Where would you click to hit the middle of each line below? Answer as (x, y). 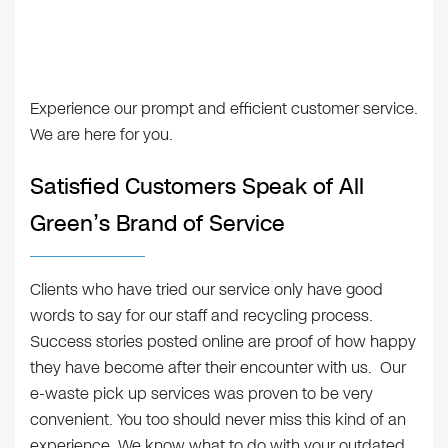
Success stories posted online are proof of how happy (223, 342)
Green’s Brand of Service (157, 224)
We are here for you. (101, 135)
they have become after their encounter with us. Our (218, 368)
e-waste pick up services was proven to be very (201, 394)
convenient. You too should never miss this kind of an (218, 420)
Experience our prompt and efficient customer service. (224, 109)
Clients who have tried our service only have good (206, 290)
